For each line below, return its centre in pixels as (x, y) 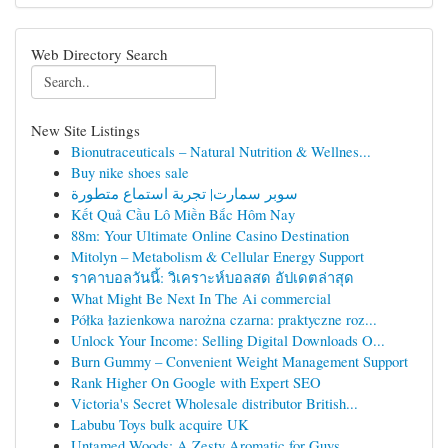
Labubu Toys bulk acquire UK (160, 424)
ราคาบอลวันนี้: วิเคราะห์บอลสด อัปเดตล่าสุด (212, 277)
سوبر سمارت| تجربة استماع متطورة (184, 193)
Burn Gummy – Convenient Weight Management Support (239, 361)
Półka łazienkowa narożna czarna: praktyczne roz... (224, 319)
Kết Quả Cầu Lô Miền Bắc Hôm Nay (183, 214)
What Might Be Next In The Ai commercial (201, 298)
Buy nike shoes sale (130, 172)
